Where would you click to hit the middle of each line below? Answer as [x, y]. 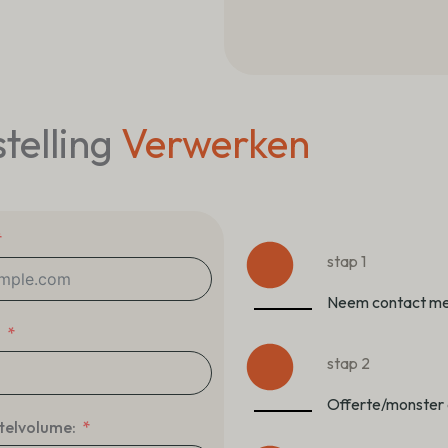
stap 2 [348, 362]
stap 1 [346, 260]
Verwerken [215, 142]
